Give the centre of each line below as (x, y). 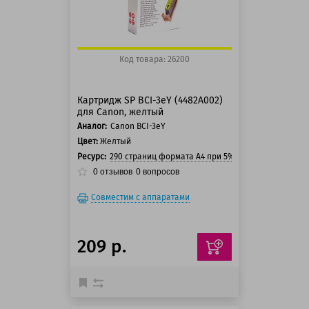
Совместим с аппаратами (140, 197)
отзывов (115, 172)
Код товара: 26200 (154, 59)
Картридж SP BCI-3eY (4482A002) (150, 100)
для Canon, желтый (120, 112)
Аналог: (92, 126)
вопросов (160, 172)
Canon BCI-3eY (138, 126)
